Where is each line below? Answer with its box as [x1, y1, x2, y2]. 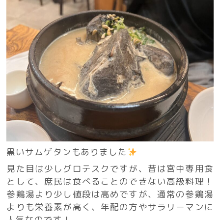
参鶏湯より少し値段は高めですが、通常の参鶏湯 [6, 188, 214, 201]
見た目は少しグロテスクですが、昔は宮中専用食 [6, 163, 214, 175]
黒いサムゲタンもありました [6, 145, 127, 158]
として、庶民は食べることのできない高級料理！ [6, 175, 214, 188]
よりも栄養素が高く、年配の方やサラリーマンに [6, 201, 214, 214]
